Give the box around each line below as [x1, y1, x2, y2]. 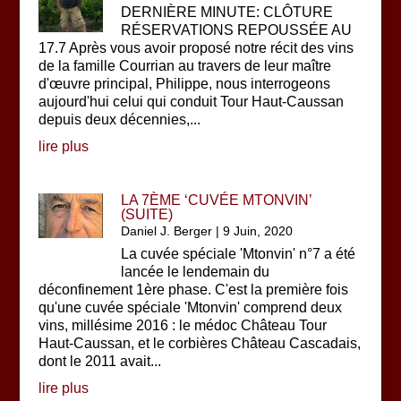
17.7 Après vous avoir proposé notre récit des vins [38, 40, 354, 55]
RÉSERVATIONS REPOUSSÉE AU [121, 22, 353, 38]
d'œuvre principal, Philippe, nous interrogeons [38, 76, 330, 91]
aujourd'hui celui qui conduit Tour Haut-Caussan [38, 94, 344, 109]
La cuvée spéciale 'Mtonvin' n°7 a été [121, 246, 356, 261]
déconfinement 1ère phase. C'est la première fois [38, 282, 348, 297]
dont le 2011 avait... [38, 354, 161, 369]
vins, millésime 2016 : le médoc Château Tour [38, 318, 327, 333]
